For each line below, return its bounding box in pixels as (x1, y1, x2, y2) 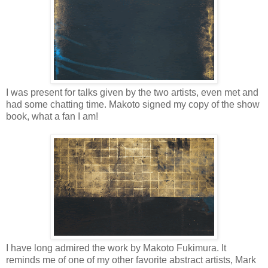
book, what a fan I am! (6, 111, 98, 121)
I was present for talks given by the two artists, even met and (6, 87, 258, 98)
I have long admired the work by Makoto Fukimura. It (6, 242, 226, 253)
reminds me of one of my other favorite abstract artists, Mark (6, 254, 256, 265)
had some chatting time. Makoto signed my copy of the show (6, 99, 260, 109)
